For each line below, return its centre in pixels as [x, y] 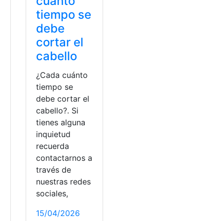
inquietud [54, 134]
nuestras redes [64, 181]
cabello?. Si [57, 110]
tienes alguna [61, 122]
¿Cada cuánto [62, 75]
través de [54, 169]
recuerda [53, 146]
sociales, [52, 193]
